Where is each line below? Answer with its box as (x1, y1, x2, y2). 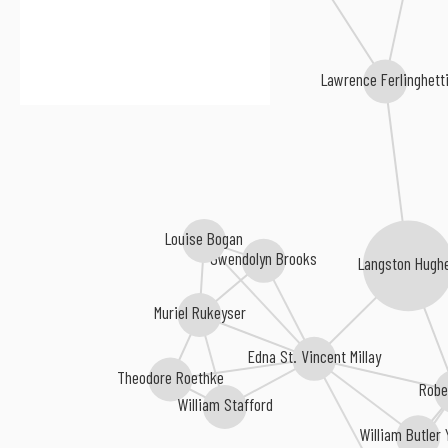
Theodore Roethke (117, 367, 225, 390)
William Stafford (177, 395, 274, 418)
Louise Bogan (165, 229, 244, 252)
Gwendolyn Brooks (210, 248, 318, 271)
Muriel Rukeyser (154, 303, 247, 326)
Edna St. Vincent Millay (248, 346, 383, 369)
